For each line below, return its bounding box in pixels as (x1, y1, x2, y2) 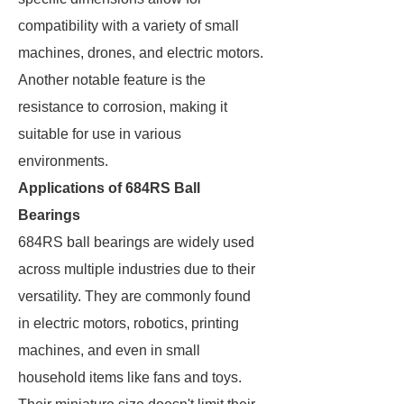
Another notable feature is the (18, 72, 206, 87)
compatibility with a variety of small (18, 18, 239, 33)
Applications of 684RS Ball (18, 180, 200, 196)
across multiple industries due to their (18, 262, 255, 277)
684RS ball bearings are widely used (18, 234, 254, 250)
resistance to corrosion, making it (18, 99, 227, 115)
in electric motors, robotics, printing (18, 316, 239, 331)
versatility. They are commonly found (18, 289, 251, 304)
